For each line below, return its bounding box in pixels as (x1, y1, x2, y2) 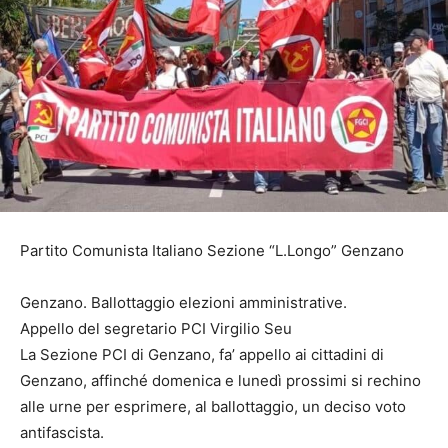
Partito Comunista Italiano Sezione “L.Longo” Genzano (20, 241, 404, 261)
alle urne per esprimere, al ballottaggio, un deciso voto (20, 397, 406, 417)
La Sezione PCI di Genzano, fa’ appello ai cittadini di (20, 345, 384, 365)
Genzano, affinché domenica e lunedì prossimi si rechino (20, 371, 421, 391)
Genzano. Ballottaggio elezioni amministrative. (20, 293, 347, 313)
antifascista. (20, 423, 104, 443)
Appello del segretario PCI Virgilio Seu (20, 319, 292, 339)
